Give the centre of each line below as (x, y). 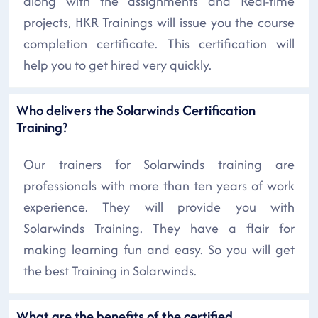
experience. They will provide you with (159, 207)
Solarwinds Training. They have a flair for (159, 228)
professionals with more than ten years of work (159, 185)
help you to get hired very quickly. (117, 65)
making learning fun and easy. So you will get (159, 249)
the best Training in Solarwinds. (110, 270)
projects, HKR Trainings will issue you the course (159, 22)
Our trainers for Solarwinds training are (159, 164)
